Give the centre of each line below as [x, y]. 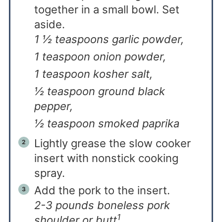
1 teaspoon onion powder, [100, 57]
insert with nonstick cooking [106, 158]
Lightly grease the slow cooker [112, 143]
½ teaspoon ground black [99, 91]
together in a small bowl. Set [107, 10]
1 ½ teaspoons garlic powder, [109, 39]
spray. [49, 173]
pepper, [53, 106]
